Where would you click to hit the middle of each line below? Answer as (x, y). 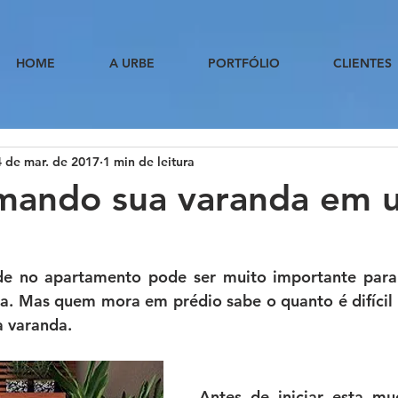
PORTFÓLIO (244, 63)
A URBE (131, 63)
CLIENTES (362, 63)
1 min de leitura (149, 161)
